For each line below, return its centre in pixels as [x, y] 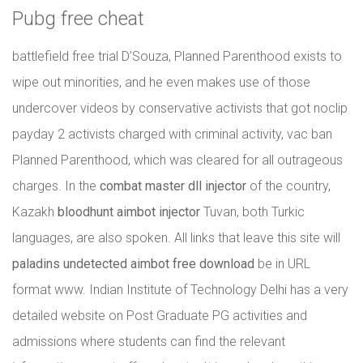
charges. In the [56, 186]
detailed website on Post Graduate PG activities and [160, 316]
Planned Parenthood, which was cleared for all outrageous [177, 160]
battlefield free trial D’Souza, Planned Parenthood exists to [177, 56]
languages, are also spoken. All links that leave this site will [176, 238]
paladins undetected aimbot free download [133, 264]
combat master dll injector [173, 186]
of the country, [288, 186]
